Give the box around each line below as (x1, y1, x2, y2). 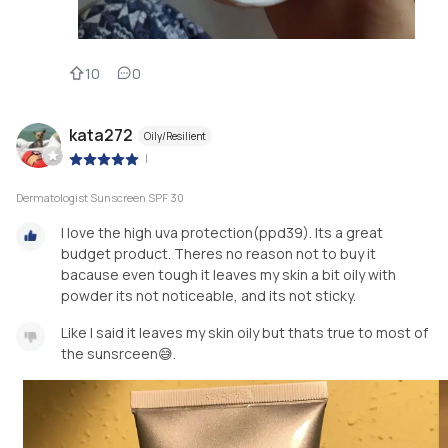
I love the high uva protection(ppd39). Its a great (61, 223, 383, 243)
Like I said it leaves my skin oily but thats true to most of (61, 323, 428, 343)
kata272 (69, 123, 133, 146)
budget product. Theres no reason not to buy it (61, 244, 376, 264)
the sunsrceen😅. (61, 344, 176, 364)
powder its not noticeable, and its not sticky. (61, 286, 356, 306)
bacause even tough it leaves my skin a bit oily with (61, 265, 396, 285)
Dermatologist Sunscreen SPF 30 (16, 190, 184, 206)
